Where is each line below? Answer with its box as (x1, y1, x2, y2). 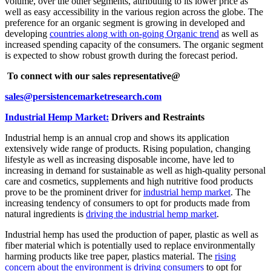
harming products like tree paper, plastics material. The (5, 251, 215, 262)
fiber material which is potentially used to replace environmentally (5, 240, 255, 251)
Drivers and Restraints (109, 112, 204, 123)
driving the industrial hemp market (86, 209, 217, 220)
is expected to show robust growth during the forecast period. (5, 50, 238, 61)
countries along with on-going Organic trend (50, 28, 219, 39)
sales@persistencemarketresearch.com (5, 91, 162, 102)
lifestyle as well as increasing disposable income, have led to (5, 154, 234, 165)
